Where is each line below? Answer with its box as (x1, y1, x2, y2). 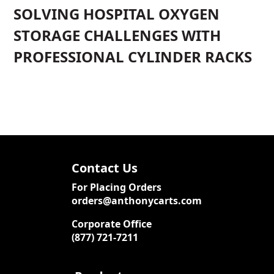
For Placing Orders (72, 180, 162, 194)
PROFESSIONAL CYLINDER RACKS (13, 46, 253, 67)
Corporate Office (72, 217, 152, 231)
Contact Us (72, 159, 138, 176)
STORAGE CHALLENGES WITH (13, 24, 221, 45)
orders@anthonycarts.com (72, 193, 202, 207)
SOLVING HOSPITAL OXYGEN (13, 3, 220, 24)
